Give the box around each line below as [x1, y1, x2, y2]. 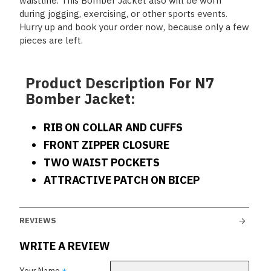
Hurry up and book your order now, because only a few [19, 21, 249, 33]
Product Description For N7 [25, 73, 214, 93]
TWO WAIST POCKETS [44, 155, 160, 169]
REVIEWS [19, 215, 56, 226]
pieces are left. [19, 34, 83, 46]
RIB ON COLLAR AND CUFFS [44, 120, 183, 134]
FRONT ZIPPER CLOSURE [44, 138, 169, 152]
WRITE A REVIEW [19, 239, 110, 253]
